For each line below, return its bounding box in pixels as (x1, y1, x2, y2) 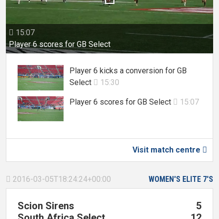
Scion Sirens (18, 200, 74, 212)
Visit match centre (132, 145, 202, 155)
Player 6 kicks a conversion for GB (69, 66, 187, 76)
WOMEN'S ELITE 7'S (149, 175, 213, 184)
